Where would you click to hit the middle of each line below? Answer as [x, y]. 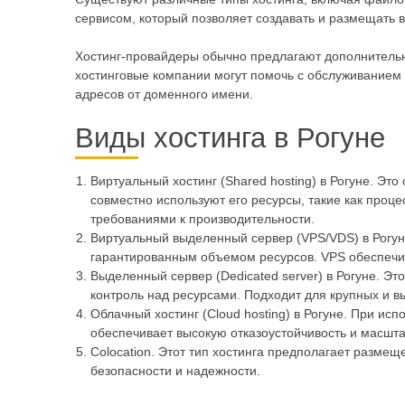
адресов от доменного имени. [164, 94]
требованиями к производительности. [202, 219]
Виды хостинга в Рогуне [230, 138]
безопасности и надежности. [175, 371]
